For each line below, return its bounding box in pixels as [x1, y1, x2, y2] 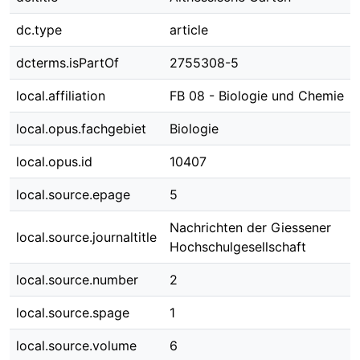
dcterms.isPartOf [16, 55, 119, 71]
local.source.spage [16, 305, 129, 321]
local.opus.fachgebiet [16, 121, 146, 137]
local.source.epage [16, 186, 130, 202]
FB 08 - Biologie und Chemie [170, 88, 344, 104]
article [170, 22, 208, 38]
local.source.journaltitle [16, 229, 157, 245]
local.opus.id [16, 153, 92, 170]
